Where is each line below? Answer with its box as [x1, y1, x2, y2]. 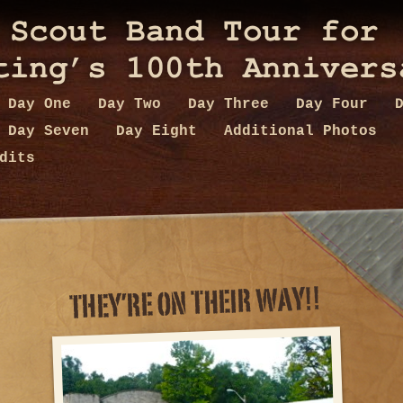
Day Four [296, 96, 377, 112]
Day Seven [8, 123, 98, 139]
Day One [8, 96, 80, 112]
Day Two [98, 96, 170, 112]
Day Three [188, 96, 278, 112]
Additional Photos [224, 123, 386, 139]
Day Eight [116, 123, 206, 139]
